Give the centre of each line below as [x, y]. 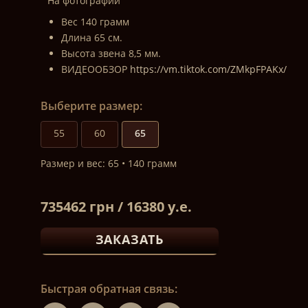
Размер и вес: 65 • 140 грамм [108, 163]
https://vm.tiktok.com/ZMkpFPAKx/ [208, 69]
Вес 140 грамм [95, 22]
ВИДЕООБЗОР [95, 69]
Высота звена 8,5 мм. [111, 53]
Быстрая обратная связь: [109, 289]
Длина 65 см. [91, 37]
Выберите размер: [91, 106]
